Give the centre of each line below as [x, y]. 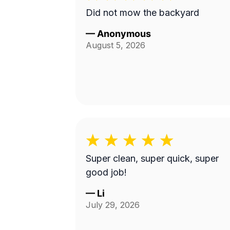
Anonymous [124, 34]
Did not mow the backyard [142, 13]
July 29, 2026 [113, 205]
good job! [106, 172]
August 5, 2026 [116, 45]
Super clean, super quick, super [152, 158]
